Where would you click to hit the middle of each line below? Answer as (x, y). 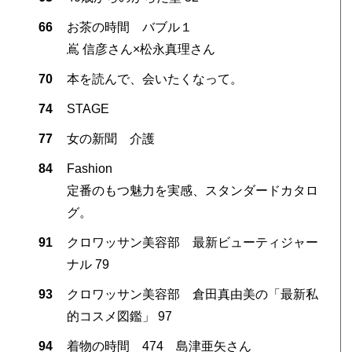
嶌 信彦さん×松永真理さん (141, 49)
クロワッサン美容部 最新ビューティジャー (192, 242)
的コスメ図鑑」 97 (119, 316)
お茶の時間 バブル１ (129, 27)
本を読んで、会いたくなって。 (154, 79)
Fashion (89, 168)
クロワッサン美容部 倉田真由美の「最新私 (192, 294)
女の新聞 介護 (110, 138)
